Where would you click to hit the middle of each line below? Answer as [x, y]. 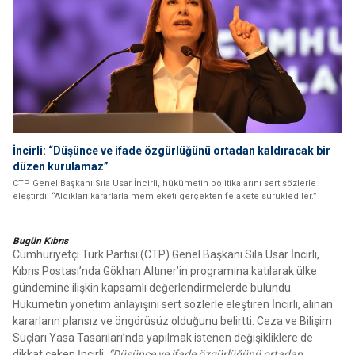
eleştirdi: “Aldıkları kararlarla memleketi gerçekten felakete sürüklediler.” [165, 197]
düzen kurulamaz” [61, 167]
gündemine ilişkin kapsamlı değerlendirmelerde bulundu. [153, 288]
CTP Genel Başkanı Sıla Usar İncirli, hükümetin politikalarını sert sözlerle [164, 184]
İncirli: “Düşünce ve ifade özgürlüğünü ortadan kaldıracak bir [172, 151]
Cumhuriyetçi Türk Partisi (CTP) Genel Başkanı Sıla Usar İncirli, [166, 255]
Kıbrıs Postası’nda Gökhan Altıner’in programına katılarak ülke [165, 271]
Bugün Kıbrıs [40, 241]
